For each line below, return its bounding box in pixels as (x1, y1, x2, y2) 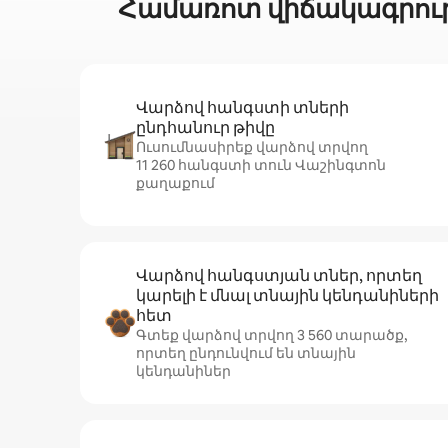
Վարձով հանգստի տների (136, 97, 349, 118)
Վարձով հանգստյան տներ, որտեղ (136, 265, 422, 286)
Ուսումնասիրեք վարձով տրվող (136, 138, 368, 156)
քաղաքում (136, 174, 215, 192)
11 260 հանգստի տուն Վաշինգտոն (136, 156, 386, 174)
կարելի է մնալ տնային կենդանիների (136, 285, 439, 306)
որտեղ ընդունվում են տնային (136, 344, 356, 362)
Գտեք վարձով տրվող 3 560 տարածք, (136, 326, 407, 344)
